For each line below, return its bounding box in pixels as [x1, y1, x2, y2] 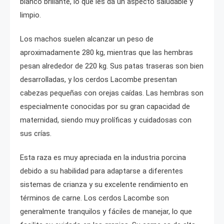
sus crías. [20, 128, 51, 138]
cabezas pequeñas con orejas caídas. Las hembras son [20, 88, 203, 97]
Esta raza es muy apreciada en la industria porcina [20, 152, 186, 162]
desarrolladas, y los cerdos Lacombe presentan [20, 74, 177, 84]
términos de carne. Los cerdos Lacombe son [20, 193, 169, 202]
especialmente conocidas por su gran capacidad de [20, 101, 190, 111]
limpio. [20, 10, 41, 19]
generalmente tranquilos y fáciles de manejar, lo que [20, 206, 192, 216]
